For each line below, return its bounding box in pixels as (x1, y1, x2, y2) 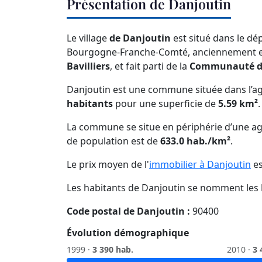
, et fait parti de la (110, 60, 189, 73)
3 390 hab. (92, 244, 133, 256)
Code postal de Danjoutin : (67, 205, 190, 218)
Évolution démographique (67, 226, 189, 240)
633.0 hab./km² (160, 135, 230, 148)
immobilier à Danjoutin (149, 158, 251, 171)
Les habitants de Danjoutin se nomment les (67, 181, 261, 195)
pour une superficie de (113, 97, 218, 111)
